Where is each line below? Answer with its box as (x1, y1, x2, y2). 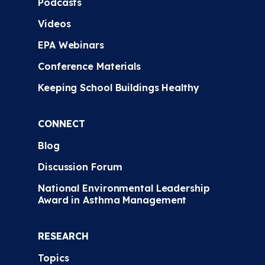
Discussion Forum (38, 161, 122, 173)
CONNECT (38, 118, 85, 130)
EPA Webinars (38, 39, 104, 51)
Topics (38, 252, 69, 264)
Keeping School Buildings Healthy (38, 82, 199, 93)
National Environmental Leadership (38, 182, 216, 194)
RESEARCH (38, 230, 89, 242)
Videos (38, 18, 71, 30)
